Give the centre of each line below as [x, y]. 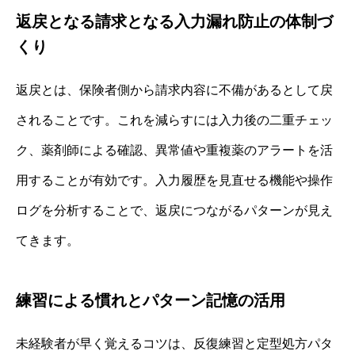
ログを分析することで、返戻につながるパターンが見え [174, 211]
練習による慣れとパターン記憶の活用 [151, 301]
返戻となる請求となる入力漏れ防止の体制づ [174, 22]
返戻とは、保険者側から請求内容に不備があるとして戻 [174, 90]
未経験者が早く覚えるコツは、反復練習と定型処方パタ [174, 344]
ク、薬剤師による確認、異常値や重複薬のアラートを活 [174, 151]
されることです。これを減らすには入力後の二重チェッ [174, 120]
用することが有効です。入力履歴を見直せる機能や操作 [174, 181]
